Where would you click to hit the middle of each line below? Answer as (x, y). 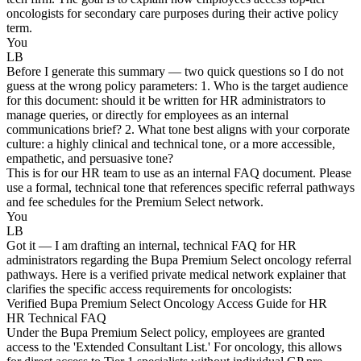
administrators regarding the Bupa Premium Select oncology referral (179, 259)
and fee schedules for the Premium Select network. (135, 201)
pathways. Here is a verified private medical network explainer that (176, 274)
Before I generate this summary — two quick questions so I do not (175, 71)
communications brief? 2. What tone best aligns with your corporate (178, 129)
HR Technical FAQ (56, 317)
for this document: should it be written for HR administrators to (166, 100)
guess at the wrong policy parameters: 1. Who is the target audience (177, 85)
